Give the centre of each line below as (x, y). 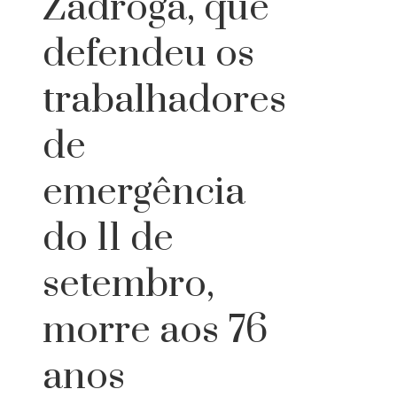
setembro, (128, 285)
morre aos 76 (155, 331)
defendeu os (148, 54)
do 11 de (108, 239)
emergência (144, 193)
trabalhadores (164, 101)
